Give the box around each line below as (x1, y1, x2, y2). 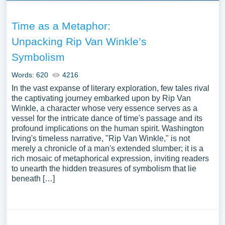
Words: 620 (11, 71, 48, 79)
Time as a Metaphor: (11, 20, 110, 32)
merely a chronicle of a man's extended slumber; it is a (11, 144, 203, 153)
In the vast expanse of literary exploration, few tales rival (11, 84, 209, 92)
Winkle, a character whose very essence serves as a (11, 104, 197, 113)
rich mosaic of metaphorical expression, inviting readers (11, 154, 209, 163)
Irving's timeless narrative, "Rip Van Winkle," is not (11, 134, 190, 143)
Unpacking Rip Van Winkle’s (11, 36, 147, 47)
